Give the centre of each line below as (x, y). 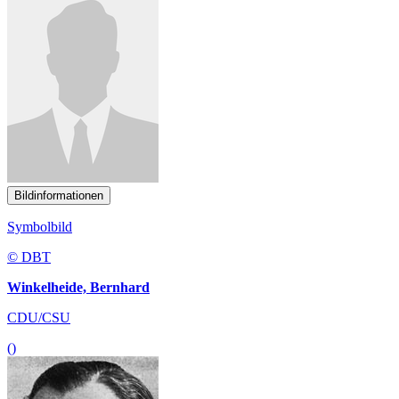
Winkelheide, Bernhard (78, 287)
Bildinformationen (59, 195)
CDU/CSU (39, 317)
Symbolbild (40, 226)
